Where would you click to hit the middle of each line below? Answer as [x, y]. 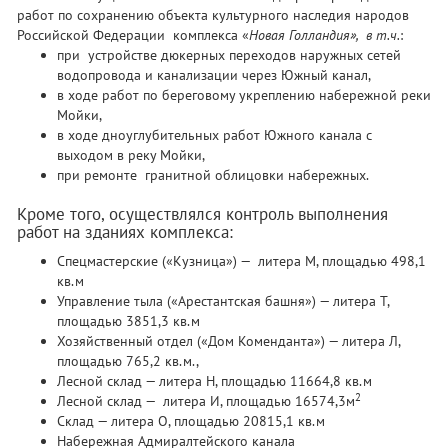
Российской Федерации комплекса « [133, 35]
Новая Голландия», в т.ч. [324, 35]
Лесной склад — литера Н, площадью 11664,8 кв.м [214, 381]
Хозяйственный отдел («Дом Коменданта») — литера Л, [228, 341]
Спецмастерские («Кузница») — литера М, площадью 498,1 [241, 261]
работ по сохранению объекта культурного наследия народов [213, 15]
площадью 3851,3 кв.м [128, 321]
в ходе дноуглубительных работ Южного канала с [214, 135]
